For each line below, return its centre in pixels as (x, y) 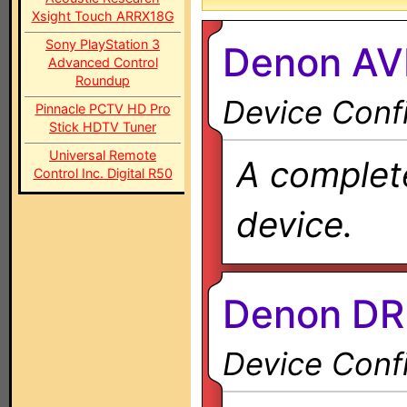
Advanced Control (103, 62)
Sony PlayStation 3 (103, 44)
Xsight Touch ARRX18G (103, 16)
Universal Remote (103, 155)
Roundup (103, 80)
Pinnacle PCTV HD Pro (103, 109)
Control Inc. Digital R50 (103, 173)
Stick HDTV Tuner (103, 127)
